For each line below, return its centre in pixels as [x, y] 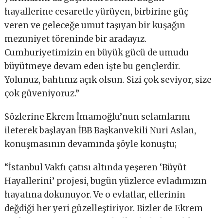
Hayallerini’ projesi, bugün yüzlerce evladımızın [106, 181]
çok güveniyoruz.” [42, 93]
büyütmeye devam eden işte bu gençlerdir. [92, 66]
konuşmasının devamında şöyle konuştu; [91, 144]
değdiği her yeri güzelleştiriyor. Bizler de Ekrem [104, 208]
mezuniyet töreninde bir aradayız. [76, 39]
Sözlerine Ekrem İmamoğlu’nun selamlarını [98, 117]
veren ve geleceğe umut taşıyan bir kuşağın [95, 25]
